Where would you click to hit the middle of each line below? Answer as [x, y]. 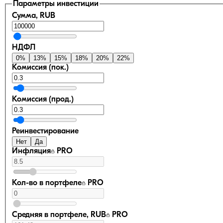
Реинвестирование [45, 132]
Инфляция [31, 152]
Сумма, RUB [34, 16]
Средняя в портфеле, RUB [59, 215]
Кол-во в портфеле [47, 183]
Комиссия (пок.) [40, 68]
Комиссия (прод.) [43, 100]
